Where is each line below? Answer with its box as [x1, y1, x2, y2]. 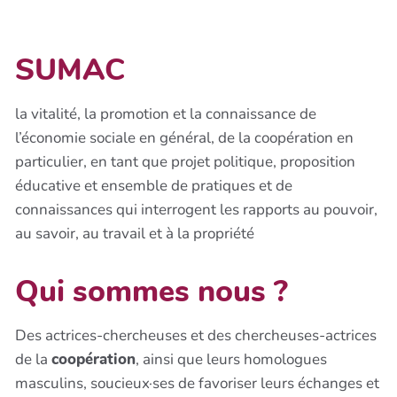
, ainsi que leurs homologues [136, 348, 327, 370]
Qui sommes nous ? [15, 270, 288, 312]
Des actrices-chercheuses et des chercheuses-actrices [15, 324, 377, 346]
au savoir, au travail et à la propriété [15, 222, 254, 244]
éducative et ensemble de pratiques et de [15, 175, 292, 196]
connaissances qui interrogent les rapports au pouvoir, [15, 198, 378, 220]
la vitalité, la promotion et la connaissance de [15, 103, 316, 124]
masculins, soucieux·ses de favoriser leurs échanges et [15, 372, 379, 393]
